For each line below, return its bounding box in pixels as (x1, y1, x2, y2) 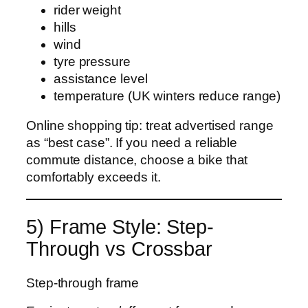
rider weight (54, 2, 121, 17)
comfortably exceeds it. (26, 170, 161, 185)
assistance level (54, 71, 148, 86)
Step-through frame (26, 275, 140, 290)
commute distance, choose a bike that (26, 153, 248, 168)
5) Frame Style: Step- (26, 216, 214, 239)
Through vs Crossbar (26, 238, 213, 261)
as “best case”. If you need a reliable (26, 135, 238, 151)
